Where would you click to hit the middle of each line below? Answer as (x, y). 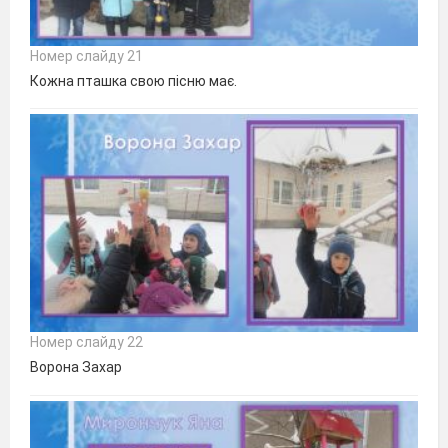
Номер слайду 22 (86, 342)
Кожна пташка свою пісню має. (133, 80)
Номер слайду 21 (86, 55)
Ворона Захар (76, 367)
